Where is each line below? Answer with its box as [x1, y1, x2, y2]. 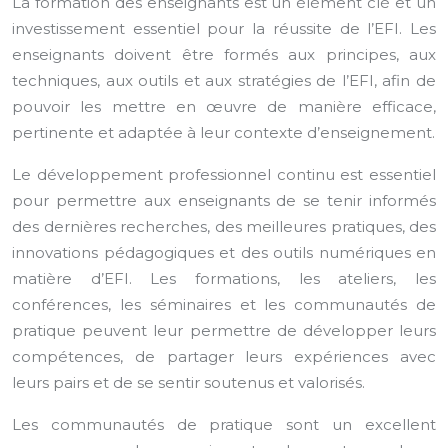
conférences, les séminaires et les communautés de [12, 295, 436, 314]
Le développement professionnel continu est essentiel [12, 165, 436, 184]
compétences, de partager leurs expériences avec [12, 347, 436, 366]
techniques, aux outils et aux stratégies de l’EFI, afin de [12, 71, 436, 90]
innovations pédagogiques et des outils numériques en [12, 243, 436, 262]
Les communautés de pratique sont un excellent [12, 415, 436, 434]
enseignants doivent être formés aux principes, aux [12, 45, 436, 64]
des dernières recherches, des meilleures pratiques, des [12, 217, 436, 236]
